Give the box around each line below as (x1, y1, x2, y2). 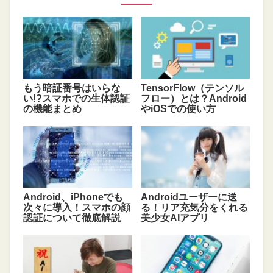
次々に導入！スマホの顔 (23, 202, 130, 213)
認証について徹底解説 (23, 213, 121, 224)
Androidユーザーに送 (140, 192, 237, 203)
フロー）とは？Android (140, 93, 247, 104)
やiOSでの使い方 (140, 104, 216, 115)
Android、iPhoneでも (23, 192, 123, 203)
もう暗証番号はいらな (23, 83, 121, 94)
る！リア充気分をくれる (140, 202, 248, 213)
